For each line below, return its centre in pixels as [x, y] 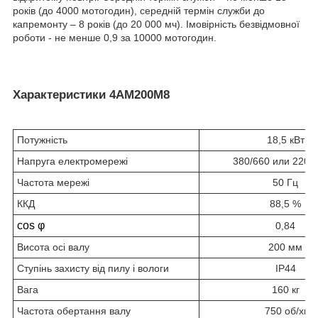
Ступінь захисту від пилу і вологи [93, 269]
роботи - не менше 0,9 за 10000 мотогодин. [115, 38]
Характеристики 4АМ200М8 [91, 95]
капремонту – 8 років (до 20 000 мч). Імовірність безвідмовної [156, 24]
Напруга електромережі [72, 161]
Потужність [42, 140]
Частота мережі [53, 183]
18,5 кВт [285, 140]
